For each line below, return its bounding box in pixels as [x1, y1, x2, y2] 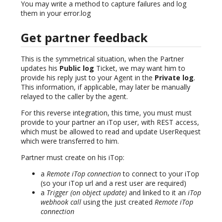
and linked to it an [127, 187, 188, 197]
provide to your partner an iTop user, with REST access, [21, 117, 199, 127]
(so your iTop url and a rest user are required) [41, 178, 186, 188]
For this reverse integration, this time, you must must [21, 108, 192, 117]
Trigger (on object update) [47, 187, 127, 197]
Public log [59, 63, 94, 73]
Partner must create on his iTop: [21, 152, 124, 162]
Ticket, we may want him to [94, 63, 185, 73]
